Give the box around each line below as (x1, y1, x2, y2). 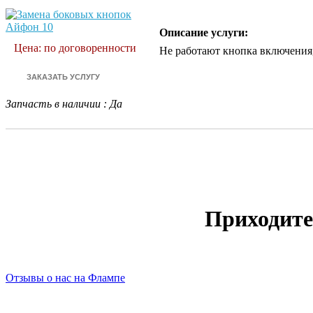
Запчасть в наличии (6, 98, 101, 110)
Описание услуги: (159, 27, 248, 39)
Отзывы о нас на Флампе (6, 272, 125, 284)
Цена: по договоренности (14, 42, 137, 54)
